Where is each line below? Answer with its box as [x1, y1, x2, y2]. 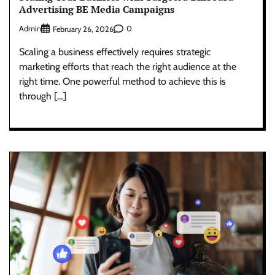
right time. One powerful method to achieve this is [19, 75, 226, 87]
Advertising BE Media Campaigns [19, 2, 174, 16]
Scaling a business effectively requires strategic [19, 45, 211, 58]
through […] [19, 90, 66, 102]
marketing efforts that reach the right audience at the [19, 60, 236, 72]
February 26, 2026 [53, 24, 114, 34]
